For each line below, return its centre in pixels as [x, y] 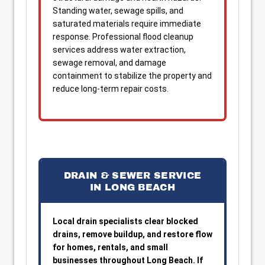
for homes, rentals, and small [110, 247]
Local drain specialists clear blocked [125, 221]
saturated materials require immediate [127, 24]
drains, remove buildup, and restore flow [132, 234]
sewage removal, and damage [109, 63]
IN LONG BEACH [132, 187]
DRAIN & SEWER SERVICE [132, 175]
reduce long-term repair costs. [111, 89]
